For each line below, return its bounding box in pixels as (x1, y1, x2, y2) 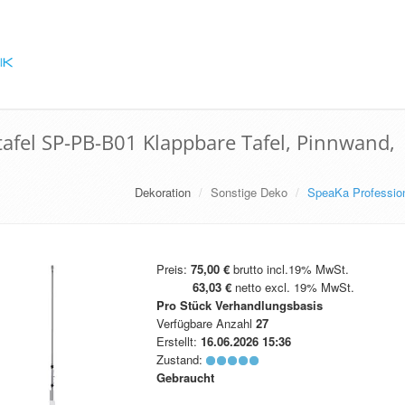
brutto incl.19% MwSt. (230, 260, 350, 278)
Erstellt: (156, 333, 202, 350)
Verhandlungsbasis (215, 297, 324, 314)
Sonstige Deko (211, 184, 287, 201)
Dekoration (135, 184, 191, 201)
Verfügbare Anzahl (156, 315, 257, 332)
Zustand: (156, 351, 207, 368)
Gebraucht (156, 369, 215, 386)
